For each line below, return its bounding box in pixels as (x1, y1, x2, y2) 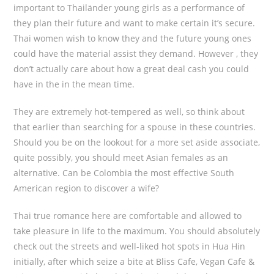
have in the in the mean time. (13, 78, 135, 90)
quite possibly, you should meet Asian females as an (13, 152, 229, 163)
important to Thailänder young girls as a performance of (13, 2, 245, 13)
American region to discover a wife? (13, 182, 160, 194)
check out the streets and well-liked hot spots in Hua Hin (13, 240, 246, 252)
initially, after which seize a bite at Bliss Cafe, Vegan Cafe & (13, 256, 255, 267)
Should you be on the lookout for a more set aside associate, (13, 136, 261, 148)
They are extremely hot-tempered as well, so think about (13, 106, 245, 117)
